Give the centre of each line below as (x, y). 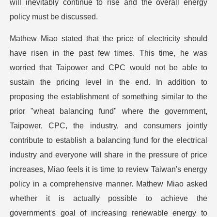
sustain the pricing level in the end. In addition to (108, 82)
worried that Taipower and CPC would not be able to (108, 68)
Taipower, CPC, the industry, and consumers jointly (108, 126)
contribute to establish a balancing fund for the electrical (108, 140)
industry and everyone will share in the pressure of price (108, 155)
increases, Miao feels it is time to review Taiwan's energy (108, 169)
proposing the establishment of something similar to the (108, 97)
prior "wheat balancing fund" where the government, (108, 111)
